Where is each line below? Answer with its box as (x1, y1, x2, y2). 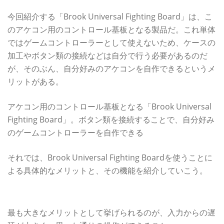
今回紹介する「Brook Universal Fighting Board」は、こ (7, 10, 212, 22)
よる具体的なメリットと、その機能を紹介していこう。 (7, 164, 207, 176)
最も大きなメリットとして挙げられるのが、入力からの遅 (7, 206, 215, 218)
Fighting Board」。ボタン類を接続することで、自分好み (7, 113, 214, 125)
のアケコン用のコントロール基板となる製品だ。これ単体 (7, 23, 215, 35)
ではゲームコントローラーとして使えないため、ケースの (7, 36, 215, 48)
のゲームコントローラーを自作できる (7, 126, 143, 138)
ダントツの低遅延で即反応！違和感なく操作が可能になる (7, 189, 215, 199)
